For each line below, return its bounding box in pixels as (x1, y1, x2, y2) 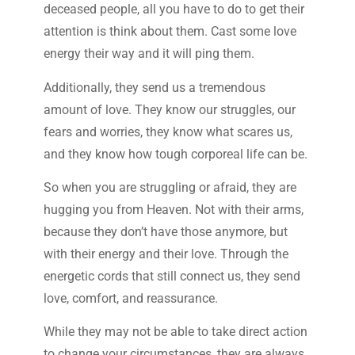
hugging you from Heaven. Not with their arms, (43, 202, 303, 218)
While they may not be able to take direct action (43, 324, 307, 340)
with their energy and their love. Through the (43, 246, 288, 262)
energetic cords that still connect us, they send (43, 269, 300, 284)
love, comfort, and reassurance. (43, 291, 218, 307)
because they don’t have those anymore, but (43, 224, 288, 240)
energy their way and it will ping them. (43, 46, 254, 62)
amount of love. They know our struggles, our (43, 101, 296, 117)
